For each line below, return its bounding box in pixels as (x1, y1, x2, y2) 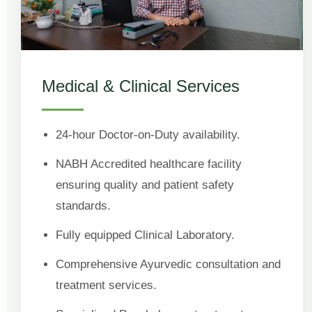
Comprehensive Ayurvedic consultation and (56, 257, 281, 271)
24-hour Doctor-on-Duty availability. (56, 127, 240, 141)
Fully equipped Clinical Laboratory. (56, 228, 235, 242)
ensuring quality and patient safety (56, 178, 234, 192)
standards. (56, 198, 111, 212)
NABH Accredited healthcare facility (56, 157, 242, 171)
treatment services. (56, 278, 157, 292)
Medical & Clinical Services (42, 76, 240, 95)
